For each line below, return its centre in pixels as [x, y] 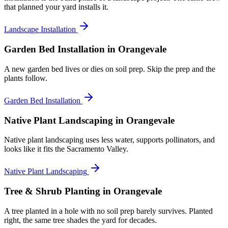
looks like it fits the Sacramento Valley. [66, 149]
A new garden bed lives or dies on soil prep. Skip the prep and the [110, 69]
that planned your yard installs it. [56, 7]
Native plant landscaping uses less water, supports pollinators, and [109, 140]
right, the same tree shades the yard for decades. [80, 220]
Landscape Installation [40, 30]
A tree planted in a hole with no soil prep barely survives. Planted [108, 211]
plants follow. [26, 78]
